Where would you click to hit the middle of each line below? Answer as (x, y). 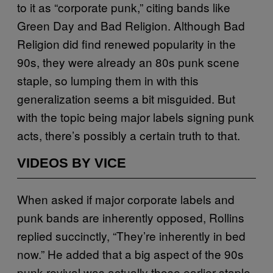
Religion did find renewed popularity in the (126, 43)
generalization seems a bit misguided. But (126, 98)
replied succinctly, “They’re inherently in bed (131, 235)
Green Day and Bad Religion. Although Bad (131, 25)
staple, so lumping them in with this (108, 80)
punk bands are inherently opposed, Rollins (131, 217)
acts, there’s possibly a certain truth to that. (129, 135)
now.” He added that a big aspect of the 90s (130, 253)
